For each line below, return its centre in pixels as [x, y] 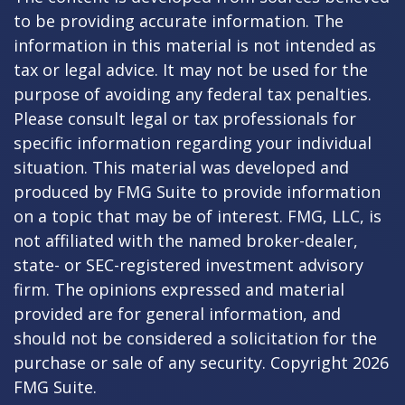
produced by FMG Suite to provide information [197, 191]
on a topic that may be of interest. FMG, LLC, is [198, 216]
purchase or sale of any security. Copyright [183, 362]
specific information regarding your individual [193, 142]
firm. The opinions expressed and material [179, 289]
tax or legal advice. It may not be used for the [191, 69]
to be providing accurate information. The [179, 20]
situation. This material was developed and [181, 167]
